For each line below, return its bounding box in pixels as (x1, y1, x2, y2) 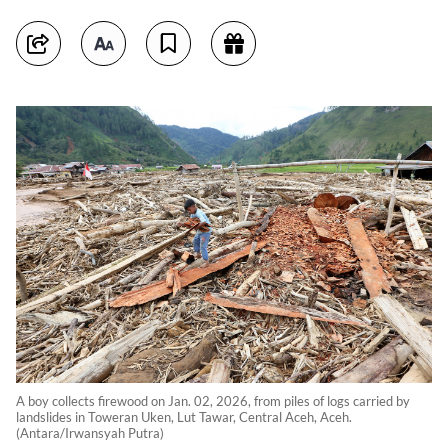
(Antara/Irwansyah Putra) (16, 425, 164, 442)
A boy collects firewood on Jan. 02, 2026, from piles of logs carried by (16, 393, 410, 410)
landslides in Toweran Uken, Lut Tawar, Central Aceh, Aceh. (16, 409, 352, 426)
